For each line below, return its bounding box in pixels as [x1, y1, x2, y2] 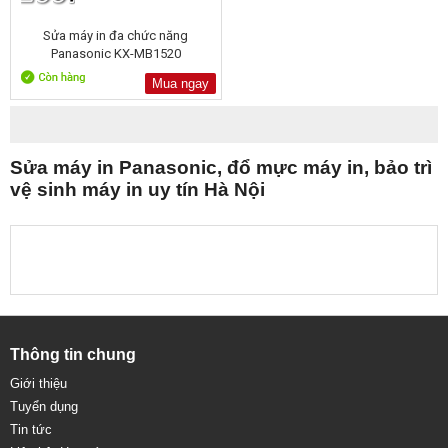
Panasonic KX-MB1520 [50, 46, 181, 61]
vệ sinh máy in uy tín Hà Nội [10, 179, 265, 200]
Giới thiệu [10, 376, 67, 391]
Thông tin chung [10, 346, 136, 363]
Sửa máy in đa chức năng [43, 28, 189, 43]
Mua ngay [151, 76, 209, 91]
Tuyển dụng [10, 399, 78, 414]
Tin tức [10, 422, 52, 437]
